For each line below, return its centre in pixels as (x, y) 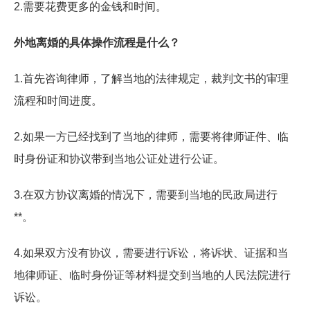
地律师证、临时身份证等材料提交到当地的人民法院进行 (152, 275)
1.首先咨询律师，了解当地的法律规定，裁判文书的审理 (151, 79)
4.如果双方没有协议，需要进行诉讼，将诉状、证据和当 (151, 253)
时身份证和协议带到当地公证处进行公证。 (119, 159)
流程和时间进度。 (58, 101)
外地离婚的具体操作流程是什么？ (97, 43)
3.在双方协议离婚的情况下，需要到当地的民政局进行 (146, 195)
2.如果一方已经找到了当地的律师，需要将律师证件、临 (151, 137)
